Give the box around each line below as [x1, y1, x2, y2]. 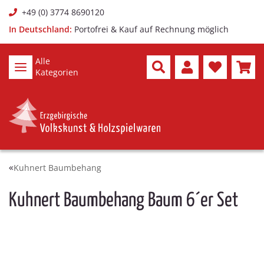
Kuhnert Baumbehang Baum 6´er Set [9, 191, 238, 210]
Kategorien [35, 67, 78, 78]
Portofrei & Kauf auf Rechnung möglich [74, 24, 229, 35]
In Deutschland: [9, 24, 72, 35]
